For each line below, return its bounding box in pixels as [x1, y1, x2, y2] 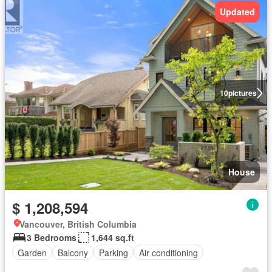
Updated [220, 5, 255, 18]
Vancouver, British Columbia [19, 218, 137, 230]
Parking [99, 246, 128, 259]
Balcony [58, 246, 88, 259]
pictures [228, 87, 257, 98]
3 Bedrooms [27, 231, 76, 243]
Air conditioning [139, 246, 198, 259]
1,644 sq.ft [91, 231, 134, 243]
